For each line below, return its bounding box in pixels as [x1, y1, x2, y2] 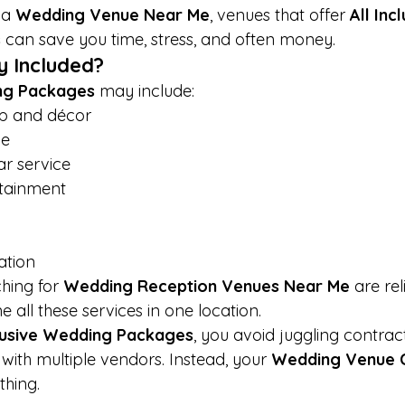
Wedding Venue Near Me [15, 5, 210, 26]
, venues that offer [210, 5, 350, 26]
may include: [95, 80, 194, 102]
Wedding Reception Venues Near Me [63, 276, 350, 297]
